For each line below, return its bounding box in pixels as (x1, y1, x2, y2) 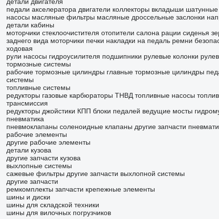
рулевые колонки (143, 52, 198, 61)
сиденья (182, 29, 209, 37)
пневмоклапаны (6, 123, 58, 131)
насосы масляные (6, 13, 65, 22)
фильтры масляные (66, 13, 130, 22)
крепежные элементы (85, 185, 155, 194)
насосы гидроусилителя (23, 52, 100, 61)
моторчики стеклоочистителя (6, 29, 99, 37)
